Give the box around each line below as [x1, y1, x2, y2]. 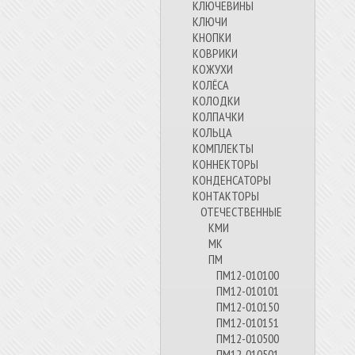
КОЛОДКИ [193, 93, 240, 109]
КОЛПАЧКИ [193, 109, 244, 124]
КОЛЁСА [193, 77, 229, 93]
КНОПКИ [193, 29, 231, 45]
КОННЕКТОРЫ [193, 156, 258, 172]
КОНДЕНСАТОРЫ [193, 172, 271, 188]
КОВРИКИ [193, 45, 238, 61]
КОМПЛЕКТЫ [193, 140, 254, 156]
